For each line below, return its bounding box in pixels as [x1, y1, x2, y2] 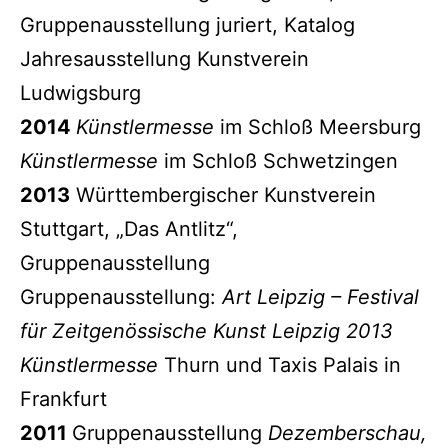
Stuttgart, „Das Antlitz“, [20, 216, 238, 241]
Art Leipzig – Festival [222, 284, 419, 309]
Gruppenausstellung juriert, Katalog [20, 12, 355, 37]
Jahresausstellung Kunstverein [20, 46, 309, 71]
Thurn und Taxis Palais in [164, 352, 401, 377]
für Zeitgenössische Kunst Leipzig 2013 [20, 318, 393, 343]
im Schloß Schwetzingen [164, 148, 398, 173]
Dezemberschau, [268, 420, 427, 445]
